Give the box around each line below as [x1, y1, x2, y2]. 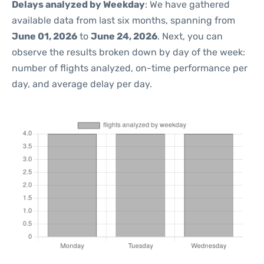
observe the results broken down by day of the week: [12, 47, 245, 58]
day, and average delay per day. [12, 78, 152, 90]
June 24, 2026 [91, 31, 157, 42]
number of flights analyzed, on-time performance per [12, 62, 247, 74]
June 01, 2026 [12, 31, 77, 42]
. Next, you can [157, 31, 223, 42]
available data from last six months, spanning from [12, 15, 235, 26]
